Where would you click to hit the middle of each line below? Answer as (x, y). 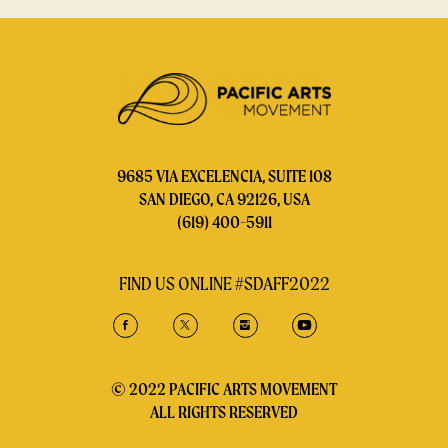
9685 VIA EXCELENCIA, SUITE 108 (224, 175)
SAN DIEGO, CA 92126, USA (224, 198)
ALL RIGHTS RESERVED (224, 411)
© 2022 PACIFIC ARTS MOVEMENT (224, 388)
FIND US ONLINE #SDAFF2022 (224, 282)
